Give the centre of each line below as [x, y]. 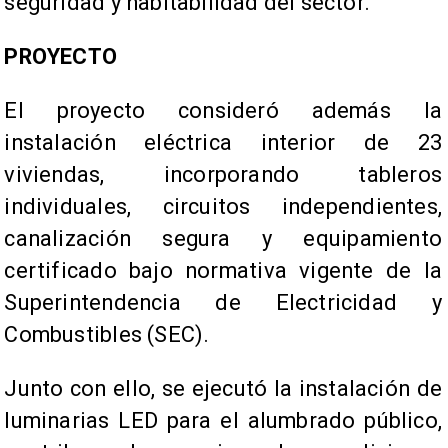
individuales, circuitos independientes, [223, 206]
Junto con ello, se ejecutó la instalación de [223, 388]
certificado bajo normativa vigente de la [223, 270]
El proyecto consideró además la [223, 110]
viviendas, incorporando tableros [223, 174]
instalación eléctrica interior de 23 [223, 142]
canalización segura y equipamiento [223, 238]
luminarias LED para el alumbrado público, [223, 420]
